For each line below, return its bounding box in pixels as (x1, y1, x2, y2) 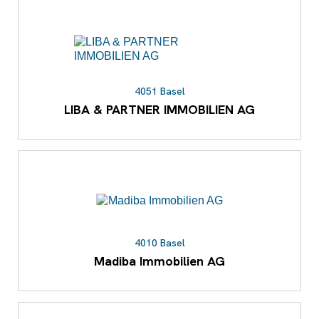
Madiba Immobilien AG (94, 253, 225, 270)
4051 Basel (134, 85, 185, 98)
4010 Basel (134, 236, 185, 250)
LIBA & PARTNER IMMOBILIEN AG (64, 101, 255, 118)
